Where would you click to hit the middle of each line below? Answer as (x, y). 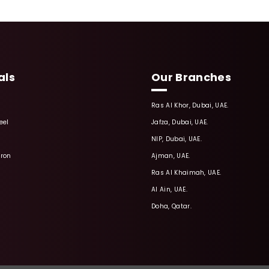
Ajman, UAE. (171, 156)
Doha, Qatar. (171, 206)
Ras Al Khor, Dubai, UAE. (190, 105)
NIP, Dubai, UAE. (177, 139)
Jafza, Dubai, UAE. (180, 122)
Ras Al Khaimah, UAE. (186, 173)
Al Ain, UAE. (169, 189)
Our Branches (191, 77)
